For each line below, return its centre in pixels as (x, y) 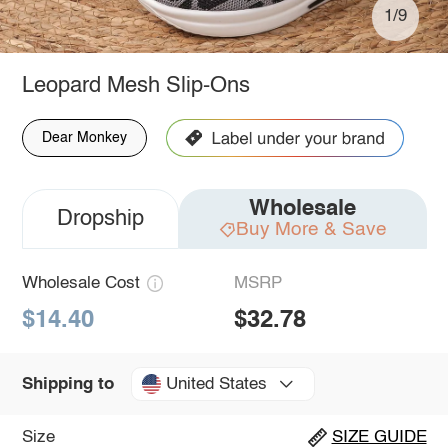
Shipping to (67, 384)
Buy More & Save (311, 229)
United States (216, 384)
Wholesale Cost (80, 283)
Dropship (100, 218)
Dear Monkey (84, 137)
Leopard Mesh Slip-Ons (135, 85)
